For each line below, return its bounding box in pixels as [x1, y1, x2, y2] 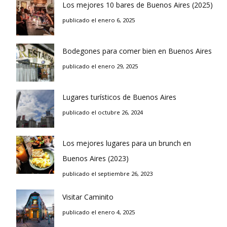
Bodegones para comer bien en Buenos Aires [62, 46, 212, 56]
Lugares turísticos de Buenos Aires [62, 92, 176, 102]
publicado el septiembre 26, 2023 [62, 170, 153, 177]
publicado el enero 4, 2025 [62, 208, 135, 216]
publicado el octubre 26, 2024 [62, 108, 143, 116]
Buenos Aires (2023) [62, 154, 129, 163]
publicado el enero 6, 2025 [62, 16, 135, 24]
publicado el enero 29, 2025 [62, 62, 138, 70]
